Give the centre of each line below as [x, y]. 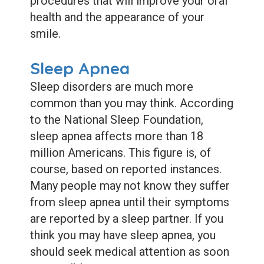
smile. [45, 34]
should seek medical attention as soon [129, 252]
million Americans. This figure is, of [120, 153]
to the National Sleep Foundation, [116, 120]
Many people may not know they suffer [130, 186]
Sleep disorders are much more [111, 87]
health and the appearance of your [117, 17]
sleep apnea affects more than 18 [116, 136]
